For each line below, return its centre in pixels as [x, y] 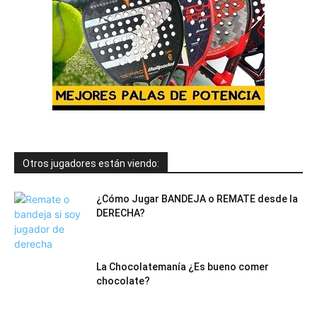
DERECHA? [121, 213]
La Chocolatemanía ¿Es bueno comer [183, 267]
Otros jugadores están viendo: [91, 164]
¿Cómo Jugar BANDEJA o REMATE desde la [197, 199]
